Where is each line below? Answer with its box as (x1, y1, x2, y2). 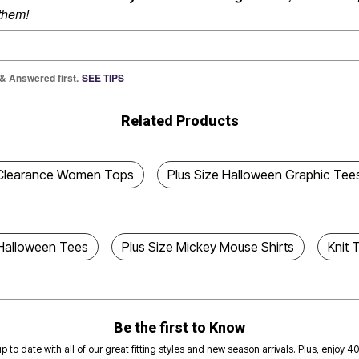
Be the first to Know (113, 318, 245, 336)
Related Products (120, 111, 239, 129)
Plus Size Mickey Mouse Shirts (122, 238, 294, 255)
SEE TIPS (82, 71, 124, 86)
